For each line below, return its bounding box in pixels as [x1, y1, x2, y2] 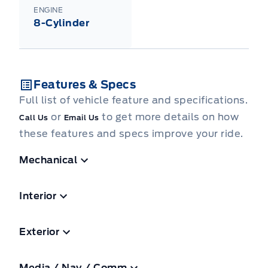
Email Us [63, 112, 99, 122]
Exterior [19, 226, 59, 237]
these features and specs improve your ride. [19, 127, 243, 139]
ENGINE [33, 5, 63, 14]
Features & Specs [33, 78, 136, 91]
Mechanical [19, 154, 77, 166]
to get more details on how [99, 111, 239, 123]
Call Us [19, 112, 48, 122]
